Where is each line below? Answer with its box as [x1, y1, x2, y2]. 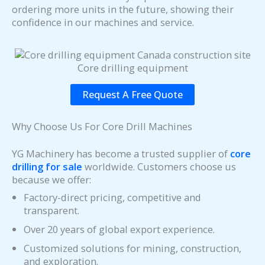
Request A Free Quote [82, 88, 183, 101]
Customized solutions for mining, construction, [24, 241, 241, 256]
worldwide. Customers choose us [82, 160, 236, 174]
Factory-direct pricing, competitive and [24, 190, 201, 205]
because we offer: [12, 173, 91, 187]
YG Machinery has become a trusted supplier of [12, 147, 228, 161]
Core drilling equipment [77, 60, 188, 75]
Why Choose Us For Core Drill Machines [12, 119, 192, 133]
